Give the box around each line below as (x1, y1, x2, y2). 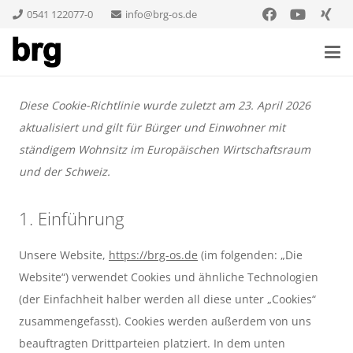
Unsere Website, (19, 247, 109, 262)
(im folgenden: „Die (198, 247, 303, 262)
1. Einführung (19, 206, 124, 230)
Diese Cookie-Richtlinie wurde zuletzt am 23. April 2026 (19, 98, 310, 113)
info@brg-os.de (124, 6, 197, 21)
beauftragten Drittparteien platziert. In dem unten (19, 336, 285, 351)
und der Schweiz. (19, 164, 110, 179)
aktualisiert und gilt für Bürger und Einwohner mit (19, 120, 285, 135)
